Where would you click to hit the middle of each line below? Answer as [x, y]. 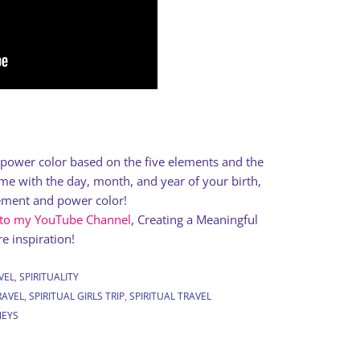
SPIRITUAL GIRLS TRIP [77, 296]
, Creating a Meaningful [194, 219]
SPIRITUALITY [49, 277]
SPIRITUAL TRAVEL [170, 296]
